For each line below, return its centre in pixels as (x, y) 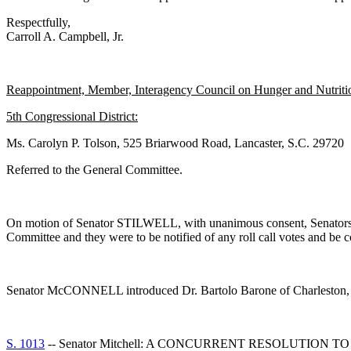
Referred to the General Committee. (94, 170)
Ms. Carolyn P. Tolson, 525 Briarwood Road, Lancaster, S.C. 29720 (175, 143)
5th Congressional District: (72, 116)
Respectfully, (38, 22)
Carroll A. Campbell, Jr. (65, 36)
